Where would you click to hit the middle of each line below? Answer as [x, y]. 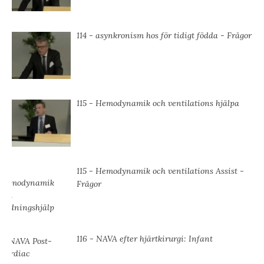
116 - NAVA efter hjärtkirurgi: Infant [145, 239]
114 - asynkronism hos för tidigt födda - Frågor [164, 36]
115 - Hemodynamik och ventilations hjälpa [158, 103]
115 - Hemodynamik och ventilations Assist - [160, 171]
